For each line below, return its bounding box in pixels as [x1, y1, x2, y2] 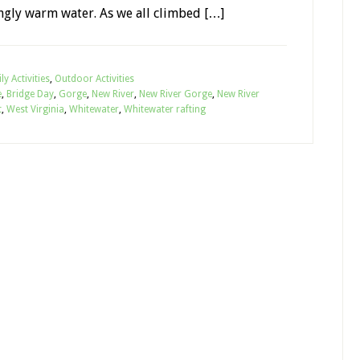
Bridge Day [6, 88, 54, 100]
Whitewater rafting [124, 104, 206, 115]
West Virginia [6, 104, 64, 115]
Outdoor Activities [55, 73, 134, 84]
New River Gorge [139, 88, 212, 100]
